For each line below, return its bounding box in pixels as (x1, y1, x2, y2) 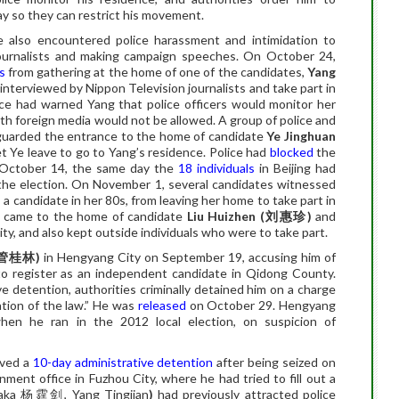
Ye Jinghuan (266, 128, 337, 143)
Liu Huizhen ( (186, 208, 265, 224)
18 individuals (178, 160, 255, 175)
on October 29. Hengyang (185, 297, 336, 313)
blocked (269, 144, 313, 159)
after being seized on (213, 354, 337, 370)
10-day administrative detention (32, 354, 214, 370)
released (137, 297, 186, 313)
